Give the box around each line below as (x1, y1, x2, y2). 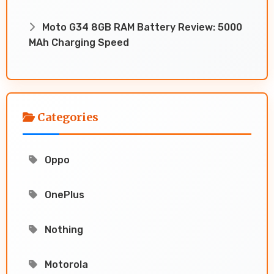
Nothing (42, 223, 83, 235)
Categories (35, 109, 98, 124)
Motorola (42, 258, 88, 270)
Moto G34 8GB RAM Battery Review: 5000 (40, 21, 242, 33)
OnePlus (42, 188, 84, 201)
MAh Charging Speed (29, 36, 129, 48)
